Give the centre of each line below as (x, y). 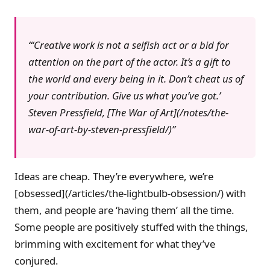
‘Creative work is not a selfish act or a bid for (130, 45)
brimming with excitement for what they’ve (115, 243)
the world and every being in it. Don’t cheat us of (136, 79)
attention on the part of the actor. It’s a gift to (129, 62)
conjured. (36, 260)
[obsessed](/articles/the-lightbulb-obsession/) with (130, 193)
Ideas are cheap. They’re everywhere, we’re (114, 176)
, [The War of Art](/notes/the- (165, 113)
